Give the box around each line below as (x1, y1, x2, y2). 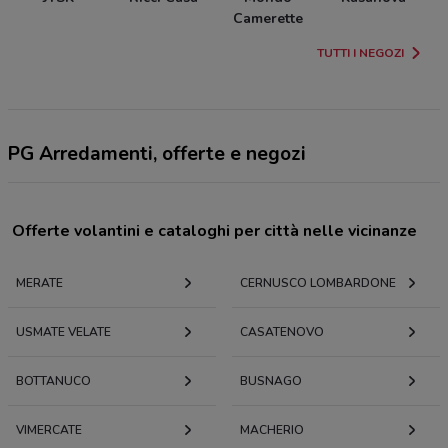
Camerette (233, 9, 303, 29)
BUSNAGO (240, 373, 302, 390)
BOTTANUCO (16, 373, 91, 390)
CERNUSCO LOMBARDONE (240, 275, 396, 292)
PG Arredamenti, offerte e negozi (8, 141, 306, 168)
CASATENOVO (240, 324, 324, 341)
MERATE (16, 275, 63, 292)
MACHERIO (240, 422, 304, 439)
